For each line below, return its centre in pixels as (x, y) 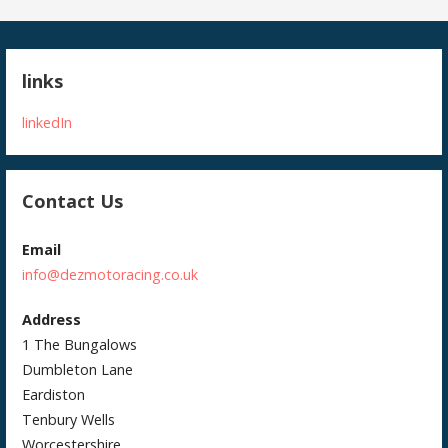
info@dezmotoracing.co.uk (110, 274)
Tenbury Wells (69, 419)
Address (52, 319)
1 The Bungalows (80, 344)
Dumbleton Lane (78, 369)
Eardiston (54, 394)
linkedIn (47, 123)
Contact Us (73, 200)
